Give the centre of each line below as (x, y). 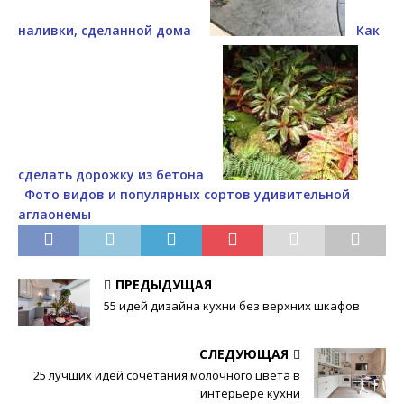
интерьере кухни (250, 393)
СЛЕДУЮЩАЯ (244, 353)
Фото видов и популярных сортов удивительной (187, 195)
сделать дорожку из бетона (111, 175)
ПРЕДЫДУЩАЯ (164, 285)
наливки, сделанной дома (105, 31)
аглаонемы (55, 215)
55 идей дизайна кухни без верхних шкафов (232, 306)
